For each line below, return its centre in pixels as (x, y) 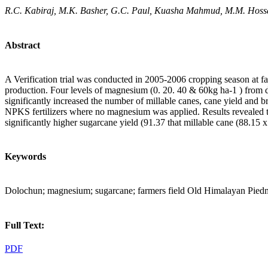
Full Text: (25, 225)
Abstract (22, 45)
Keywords (25, 157)
